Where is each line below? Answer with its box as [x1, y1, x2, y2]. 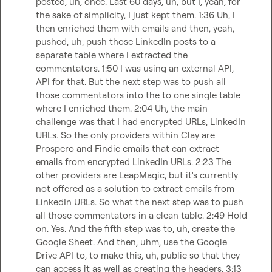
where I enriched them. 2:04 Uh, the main [36, 103, 208, 114]
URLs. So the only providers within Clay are [36, 129, 215, 141]
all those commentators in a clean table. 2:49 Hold [36, 209, 247, 221]
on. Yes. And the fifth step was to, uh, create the [36, 223, 235, 234]
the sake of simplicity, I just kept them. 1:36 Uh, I [36, 9, 235, 21]
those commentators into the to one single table [36, 89, 240, 101]
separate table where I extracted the [36, 49, 188, 61]
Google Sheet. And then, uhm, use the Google [36, 236, 227, 248]
